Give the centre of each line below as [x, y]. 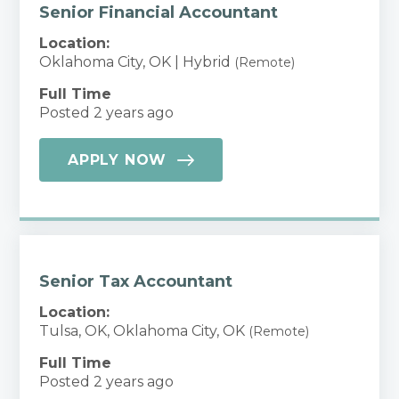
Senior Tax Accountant [136, 281]
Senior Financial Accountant [159, 12]
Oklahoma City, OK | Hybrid [137, 62]
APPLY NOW [118, 160]
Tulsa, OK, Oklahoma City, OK [144, 331]
